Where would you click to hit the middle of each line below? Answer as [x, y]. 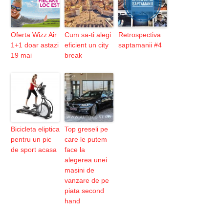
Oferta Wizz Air [34, 34]
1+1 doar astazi [35, 45]
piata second [85, 190]
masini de [80, 170]
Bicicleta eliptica [35, 129]
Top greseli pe [87, 129]
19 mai [22, 55]
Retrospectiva [140, 34]
